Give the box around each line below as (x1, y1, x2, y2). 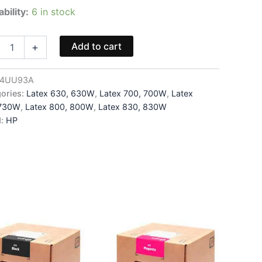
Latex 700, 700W (99, 88, 167, 98)
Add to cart (71, 40, 122, 52)
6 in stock (32, 5, 76, 18)
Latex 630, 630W (26, 88, 95, 98)
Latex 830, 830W (98, 101, 167, 112)
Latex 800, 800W (25, 101, 94, 112)
